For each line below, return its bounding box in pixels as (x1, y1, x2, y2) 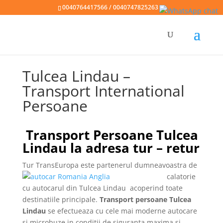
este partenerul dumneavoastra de (78, 160, 197, 170)
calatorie (166, 172, 196, 181)
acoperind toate (127, 183, 183, 193)
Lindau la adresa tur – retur (22, 139, 200, 157)
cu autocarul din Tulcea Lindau (22, 183, 126, 193)
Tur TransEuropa (22, 160, 79, 170)
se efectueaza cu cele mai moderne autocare (45, 206, 197, 216)
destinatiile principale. (22, 195, 100, 204)
